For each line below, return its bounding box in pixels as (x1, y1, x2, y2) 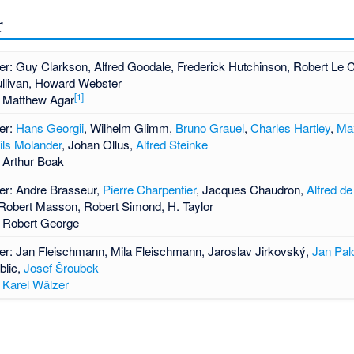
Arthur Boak (2, 153, 64, 170)
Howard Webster (34, 74, 122, 92)
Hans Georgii (15, 119, 84, 137)
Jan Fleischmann (15, 243, 104, 260)
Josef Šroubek (23, 259, 99, 277)
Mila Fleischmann (110, 243, 201, 260)
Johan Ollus (67, 136, 130, 153)
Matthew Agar (2, 91, 74, 108)
